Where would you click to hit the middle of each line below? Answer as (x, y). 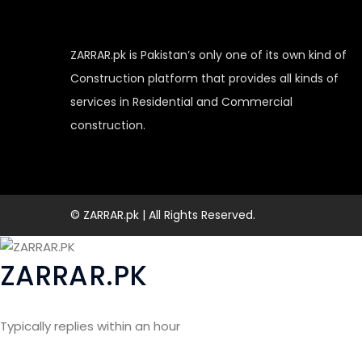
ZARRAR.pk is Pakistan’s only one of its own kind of (208, 55)
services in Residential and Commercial (181, 102)
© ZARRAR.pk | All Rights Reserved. (163, 215)
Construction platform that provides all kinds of (204, 78)
